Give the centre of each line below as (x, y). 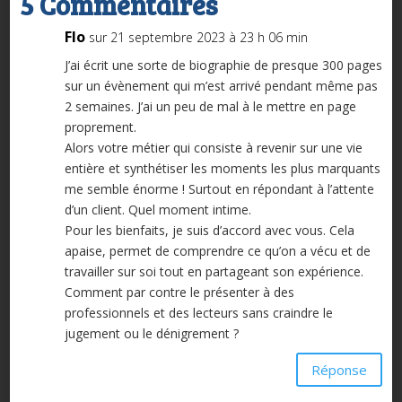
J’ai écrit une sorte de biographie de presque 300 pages (223, 66)
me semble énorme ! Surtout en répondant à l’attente (219, 189)
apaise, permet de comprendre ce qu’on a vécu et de (217, 251)
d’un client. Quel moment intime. (157, 210)
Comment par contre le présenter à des (179, 293)
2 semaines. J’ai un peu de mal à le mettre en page (210, 107)
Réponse (340, 369)
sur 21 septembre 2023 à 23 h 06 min (198, 38)
